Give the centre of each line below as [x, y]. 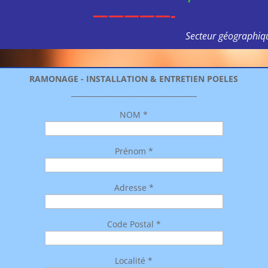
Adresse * [134, 188]
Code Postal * [134, 224]
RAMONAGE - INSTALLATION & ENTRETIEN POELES [134, 79]
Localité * [134, 261]
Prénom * [134, 151]
